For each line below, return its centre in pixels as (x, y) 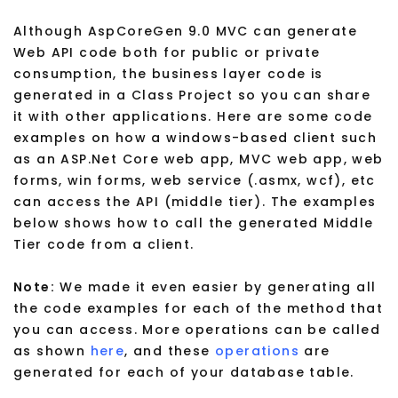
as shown (52, 351)
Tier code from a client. (104, 245)
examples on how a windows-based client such (195, 138)
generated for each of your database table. (184, 373)
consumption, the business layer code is (168, 74)
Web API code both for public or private (167, 53)
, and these (170, 351)
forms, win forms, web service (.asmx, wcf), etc (195, 181)
